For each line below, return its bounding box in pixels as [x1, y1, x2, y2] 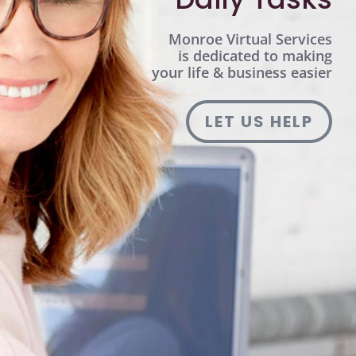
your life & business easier [152, 63, 332, 82]
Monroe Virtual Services [168, 29, 332, 48]
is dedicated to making [178, 46, 332, 65]
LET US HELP [205, 110, 313, 133]
